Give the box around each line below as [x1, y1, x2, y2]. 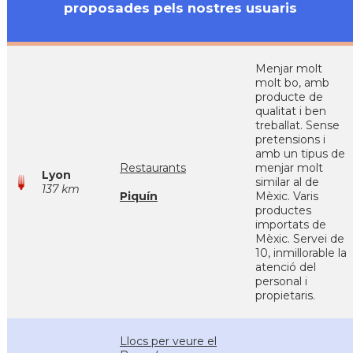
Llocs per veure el [120, 334, 217, 348]
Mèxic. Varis [255, 189, 318, 203]
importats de [255, 217, 326, 232]
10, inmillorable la [255, 246, 347, 260]
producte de [255, 90, 323, 104]
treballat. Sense [255, 118, 340, 132]
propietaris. [255, 288, 315, 303]
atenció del [255, 260, 316, 274]
